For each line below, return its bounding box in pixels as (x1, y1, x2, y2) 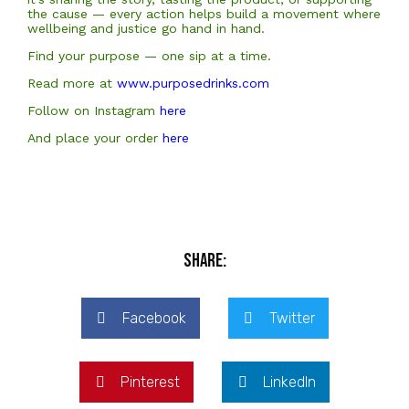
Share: (183, 249, 226, 272)
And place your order (27, 131, 163, 145)
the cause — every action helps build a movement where (27, 6, 381, 21)
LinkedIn (263, 373, 316, 391)
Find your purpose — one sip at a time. (27, 48, 271, 63)
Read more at (27, 76, 117, 90)
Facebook (121, 309, 186, 327)
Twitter (268, 309, 315, 327)
